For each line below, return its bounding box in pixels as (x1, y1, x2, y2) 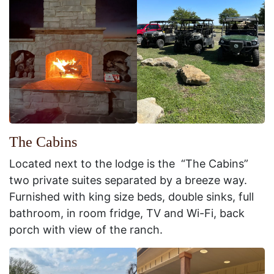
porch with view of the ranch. (9, 223, 169, 237)
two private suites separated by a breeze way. (9, 174, 250, 187)
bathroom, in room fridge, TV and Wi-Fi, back (9, 207, 245, 220)
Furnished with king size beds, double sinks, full (9, 190, 254, 204)
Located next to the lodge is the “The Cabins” (9, 157, 248, 171)
